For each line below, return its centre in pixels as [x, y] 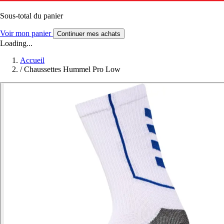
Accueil [32, 60]
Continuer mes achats [89, 33]
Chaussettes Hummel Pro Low [72, 69]
